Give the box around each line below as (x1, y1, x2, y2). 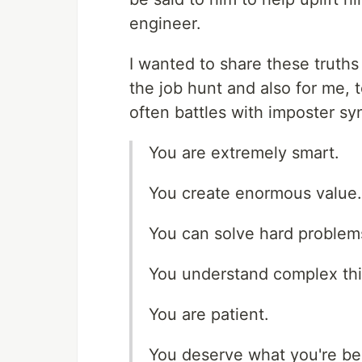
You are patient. (149, 304, 269, 324)
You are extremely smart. (149, 142, 339, 162)
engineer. (129, 13, 201, 33)
